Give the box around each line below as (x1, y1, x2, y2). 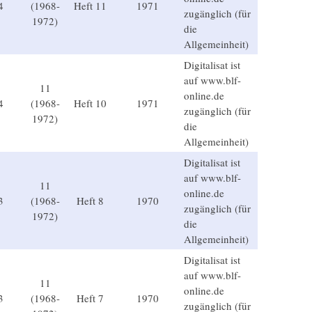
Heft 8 (76, 194, 104, 208)
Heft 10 (73, 96, 107, 111)
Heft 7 (76, 291, 104, 306)
